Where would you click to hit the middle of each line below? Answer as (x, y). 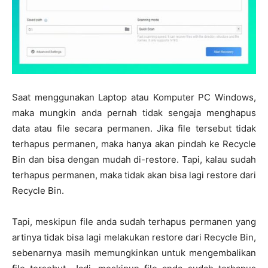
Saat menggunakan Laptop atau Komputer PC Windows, (134, 97)
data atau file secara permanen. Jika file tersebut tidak (134, 128)
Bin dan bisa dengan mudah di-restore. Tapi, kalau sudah (134, 159)
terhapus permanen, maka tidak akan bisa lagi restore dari (134, 175)
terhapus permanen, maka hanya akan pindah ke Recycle (134, 144)
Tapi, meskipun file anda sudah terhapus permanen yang (134, 222)
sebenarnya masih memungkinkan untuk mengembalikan (134, 253)
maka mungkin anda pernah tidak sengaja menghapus (134, 113)
